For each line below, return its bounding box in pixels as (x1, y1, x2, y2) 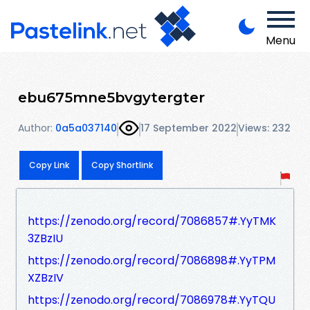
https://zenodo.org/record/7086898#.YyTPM (28, 252, 275, 268)
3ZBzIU (28, 230, 63, 246)
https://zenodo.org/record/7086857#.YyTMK (28, 212, 276, 229)
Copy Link (29, 158, 69, 171)
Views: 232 (238, 121, 291, 136)
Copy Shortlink (91, 158, 153, 171)
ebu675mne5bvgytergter (18, 88, 205, 106)
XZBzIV (28, 269, 64, 286)
